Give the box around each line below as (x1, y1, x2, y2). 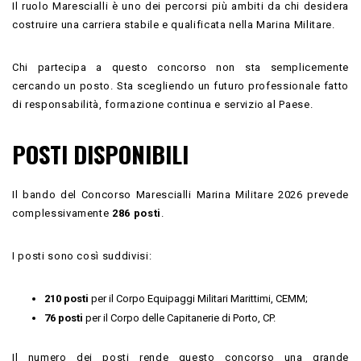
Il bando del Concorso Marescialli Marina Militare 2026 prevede (12, 188, 349, 201)
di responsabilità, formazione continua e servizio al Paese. (12, 98, 313, 110)
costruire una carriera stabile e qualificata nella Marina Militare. (12, 18, 335, 31)
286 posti (112, 206, 161, 219)
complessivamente (12, 206, 113, 219)
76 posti (44, 311, 83, 324)
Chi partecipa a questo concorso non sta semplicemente (12, 60, 349, 73)
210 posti (44, 292, 89, 305)
